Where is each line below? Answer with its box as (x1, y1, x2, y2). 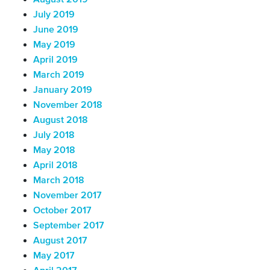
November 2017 (33, 190, 102, 201)
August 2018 (33, 115, 88, 125)
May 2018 (33, 145, 75, 155)
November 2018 (33, 100, 102, 110)
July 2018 (33, 130, 75, 140)
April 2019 (33, 55, 78, 65)
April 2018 (33, 160, 78, 171)
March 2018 (33, 175, 84, 186)
